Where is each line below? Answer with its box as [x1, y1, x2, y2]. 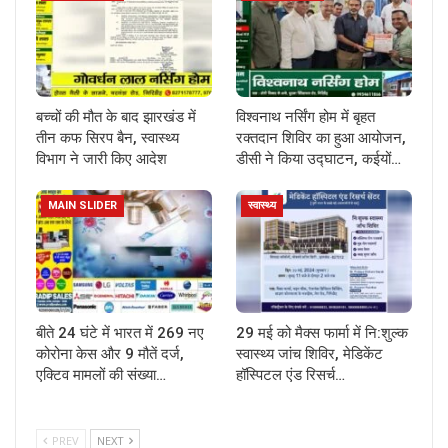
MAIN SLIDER [48, 199, 117, 213]
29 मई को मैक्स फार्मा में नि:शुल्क [236, 324, 408, 343]
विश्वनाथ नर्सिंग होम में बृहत [236, 108, 375, 127]
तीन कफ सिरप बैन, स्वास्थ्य [36, 129, 179, 148]
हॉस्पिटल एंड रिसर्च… [236, 366, 345, 385]
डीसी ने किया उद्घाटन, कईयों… [236, 150, 401, 169]
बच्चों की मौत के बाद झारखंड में [36, 108, 196, 127]
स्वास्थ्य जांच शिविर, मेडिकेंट [236, 345, 383, 364]
